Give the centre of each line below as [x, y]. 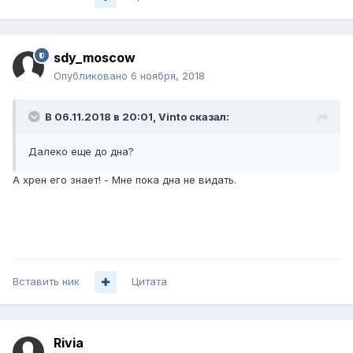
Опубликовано [92, 76]
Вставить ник [46, 282]
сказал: [208, 117]
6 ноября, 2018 [168, 76]
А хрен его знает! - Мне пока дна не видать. [124, 180]
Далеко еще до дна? [81, 152]
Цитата [149, 282]
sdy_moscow [95, 58]
